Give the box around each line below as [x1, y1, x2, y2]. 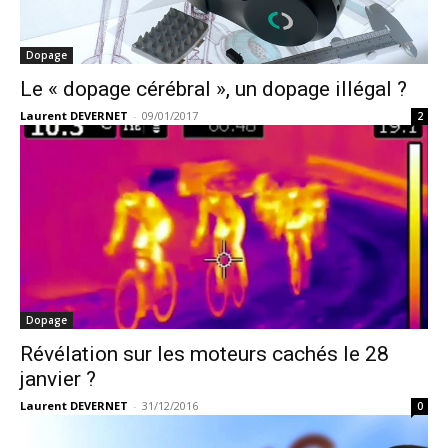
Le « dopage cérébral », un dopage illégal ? [20, 77, 407, 101]
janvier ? [20, 367, 96, 391]
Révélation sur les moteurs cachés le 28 [20, 342, 389, 366]
